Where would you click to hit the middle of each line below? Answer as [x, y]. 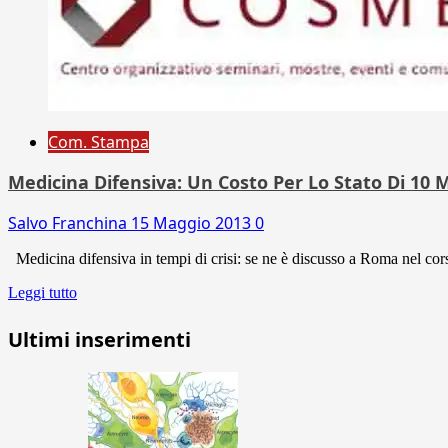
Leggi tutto [42, 292]
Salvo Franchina [69, 222]
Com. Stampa [98, 141]
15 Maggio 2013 [193, 222]
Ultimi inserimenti [99, 339]
